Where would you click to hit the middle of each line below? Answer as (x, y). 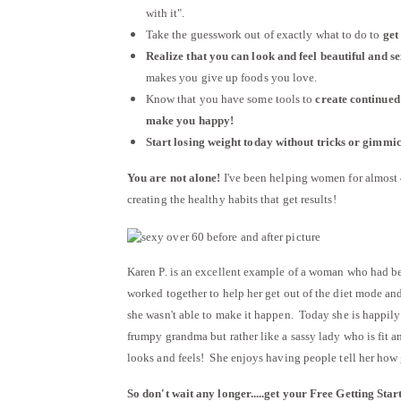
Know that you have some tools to (230, 99)
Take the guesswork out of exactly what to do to (264, 34)
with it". (165, 13)
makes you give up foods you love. (231, 77)
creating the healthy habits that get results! (232, 199)
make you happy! (189, 120)
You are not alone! (174, 178)
